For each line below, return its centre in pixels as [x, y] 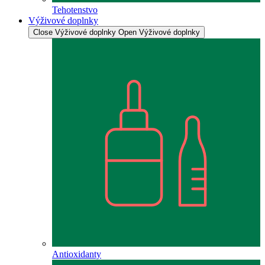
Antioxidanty [77, 254]
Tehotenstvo [75, 9]
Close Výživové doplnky [75, 32]
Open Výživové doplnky [159, 32]
